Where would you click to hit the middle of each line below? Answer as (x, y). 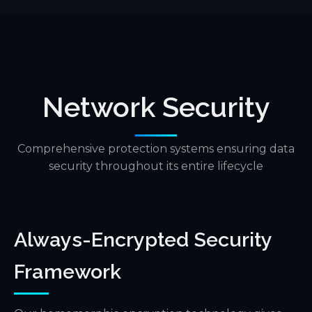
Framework (68, 271)
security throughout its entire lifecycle (156, 166)
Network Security (156, 107)
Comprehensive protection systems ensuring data (156, 148)
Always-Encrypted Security (143, 239)
